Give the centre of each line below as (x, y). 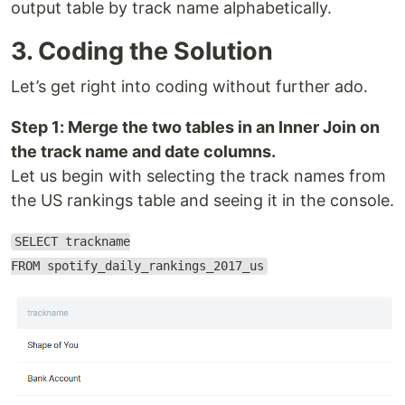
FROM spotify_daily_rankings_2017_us (137, 266)
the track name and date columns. (143, 151)
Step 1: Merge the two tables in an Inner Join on (195, 127)
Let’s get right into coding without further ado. (189, 86)
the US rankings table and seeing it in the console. (202, 200)
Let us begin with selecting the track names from (198, 175)
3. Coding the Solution (142, 51)
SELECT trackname (72, 242)
